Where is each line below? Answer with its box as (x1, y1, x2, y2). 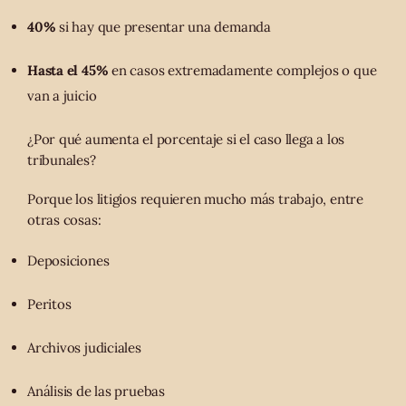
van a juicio (27, 86, 97, 104)
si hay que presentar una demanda (55, 17, 271, 35)
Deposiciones (27, 252, 110, 270)
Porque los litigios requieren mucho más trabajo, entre (27, 190, 363, 208)
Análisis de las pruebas (27, 382, 165, 401)
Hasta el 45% (27, 61, 109, 79)
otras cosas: (27, 211, 101, 229)
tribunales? (27, 151, 96, 169)
